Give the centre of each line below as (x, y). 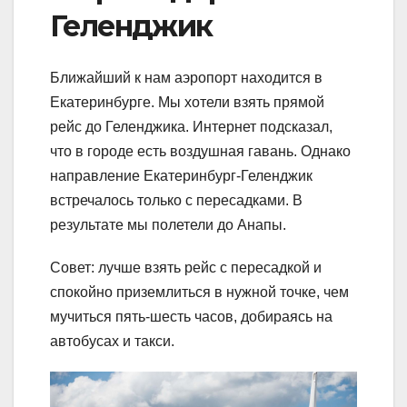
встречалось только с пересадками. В (176, 200)
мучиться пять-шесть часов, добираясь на (191, 316)
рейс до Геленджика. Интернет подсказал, (191, 126)
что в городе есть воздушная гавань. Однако (200, 151)
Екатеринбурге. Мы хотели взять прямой (187, 102)
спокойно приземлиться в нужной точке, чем (199, 292)
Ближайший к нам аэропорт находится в (186, 77)
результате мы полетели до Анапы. (168, 224)
